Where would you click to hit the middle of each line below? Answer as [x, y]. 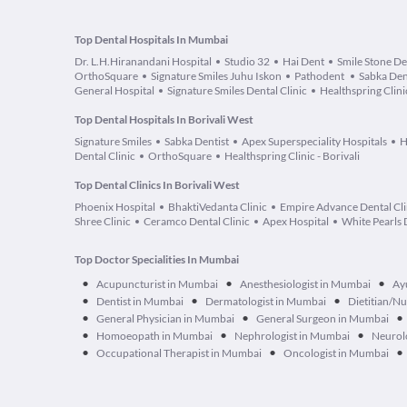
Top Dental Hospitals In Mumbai [151, 40]
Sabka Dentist [197, 141]
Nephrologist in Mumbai [292, 336]
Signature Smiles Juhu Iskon [216, 76]
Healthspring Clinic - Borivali [292, 156]
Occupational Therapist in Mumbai [179, 353]
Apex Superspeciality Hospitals [314, 141]
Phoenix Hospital [115, 207]
